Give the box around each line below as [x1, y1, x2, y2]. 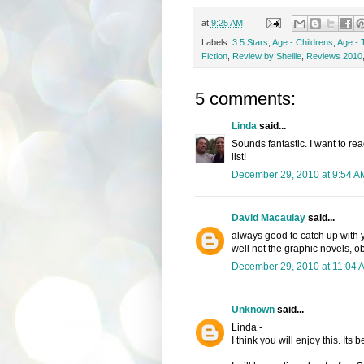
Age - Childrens [271, 37, 333, 47]
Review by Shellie [232, 50, 301, 61]
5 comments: [194, 88, 296, 109]
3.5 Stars [232, 37, 268, 47]
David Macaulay [231, 211, 305, 223]
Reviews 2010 [305, 50, 362, 61]
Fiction [201, 50, 227, 61]
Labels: [201, 37, 232, 47]
